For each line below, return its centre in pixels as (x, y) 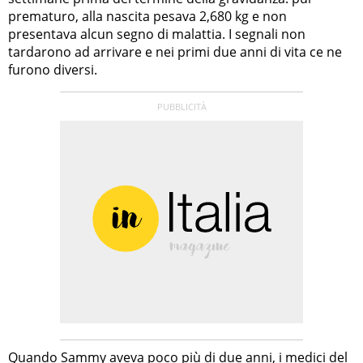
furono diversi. (53, 70)
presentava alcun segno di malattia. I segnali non (157, 34)
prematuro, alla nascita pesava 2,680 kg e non (147, 17)
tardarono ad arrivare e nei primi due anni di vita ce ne (175, 52)
